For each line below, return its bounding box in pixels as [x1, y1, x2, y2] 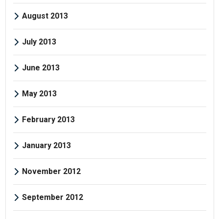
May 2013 [22, 88, 57, 98]
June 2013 [22, 63, 60, 72]
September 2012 [22, 192, 83, 202]
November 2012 [22, 166, 81, 176]
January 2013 [22, 140, 71, 150]
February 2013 [22, 114, 75, 124]
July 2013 [22, 37, 56, 46]
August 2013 [22, 11, 68, 21]
